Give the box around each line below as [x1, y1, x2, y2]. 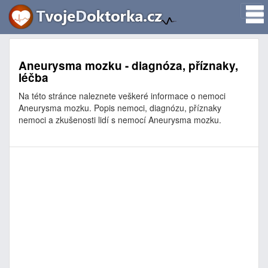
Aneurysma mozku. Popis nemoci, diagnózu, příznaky [19, 102, 221, 114]
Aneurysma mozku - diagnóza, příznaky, [19, 57, 238, 74]
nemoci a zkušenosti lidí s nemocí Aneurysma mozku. [19, 114, 221, 126]
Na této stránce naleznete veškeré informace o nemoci [19, 90, 226, 102]
